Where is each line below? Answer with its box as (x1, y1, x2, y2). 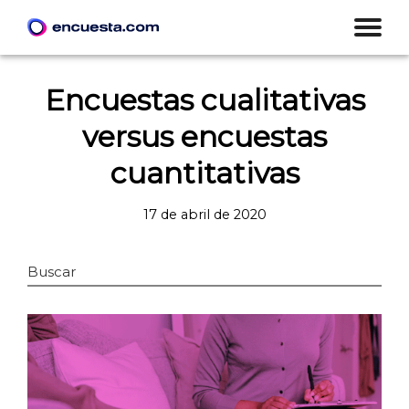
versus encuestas (82, 119, 327, 154)
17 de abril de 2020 (142, 206, 267, 223)
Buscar (27, 263, 76, 280)
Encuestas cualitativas (44, 82, 365, 118)
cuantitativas (110, 155, 299, 191)
